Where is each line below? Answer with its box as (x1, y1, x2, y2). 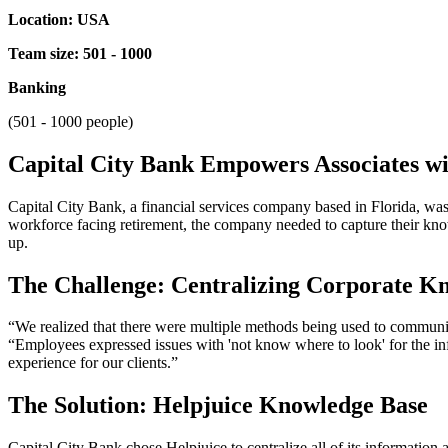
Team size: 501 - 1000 (8, 44, 152, 62)
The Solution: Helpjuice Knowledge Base (8, 392, 428, 419)
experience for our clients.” (8, 354, 178, 372)
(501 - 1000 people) (8, 112, 133, 130)
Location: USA (8, 10, 110, 28)
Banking (8, 78, 66, 96)
